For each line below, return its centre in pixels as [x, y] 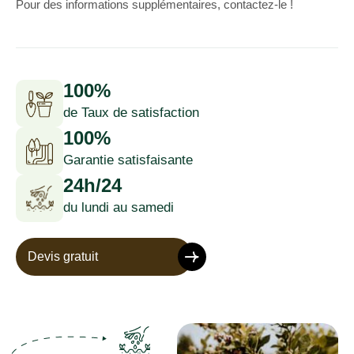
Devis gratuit [63, 257]
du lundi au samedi [119, 208]
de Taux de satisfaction [131, 113]
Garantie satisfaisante [128, 160]
